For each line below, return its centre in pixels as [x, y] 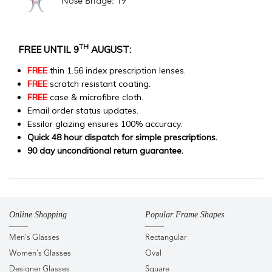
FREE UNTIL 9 [49, 49]
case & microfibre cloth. [95, 97]
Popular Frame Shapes [185, 214]
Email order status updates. [83, 110]
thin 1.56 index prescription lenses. [117, 70]
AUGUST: [110, 49]
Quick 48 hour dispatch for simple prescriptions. [122, 137]
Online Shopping [38, 214]
